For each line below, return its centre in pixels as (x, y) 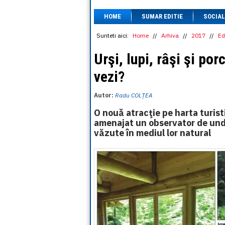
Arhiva (170, 35)
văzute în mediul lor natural (152, 133)
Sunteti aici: (113, 35)
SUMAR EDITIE (162, 16)
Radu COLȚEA (134, 95)
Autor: (104, 95)
